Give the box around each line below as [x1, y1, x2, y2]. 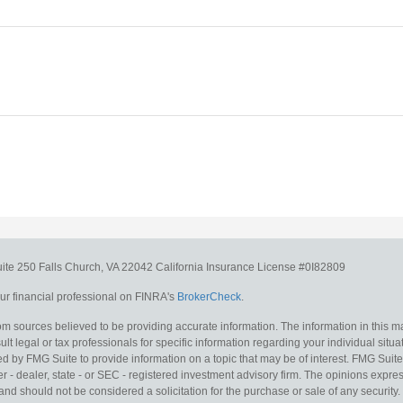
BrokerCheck [177, 290, 241, 303]
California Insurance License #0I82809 [156, 260, 345, 273]
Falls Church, [39, 260, 103, 273]
